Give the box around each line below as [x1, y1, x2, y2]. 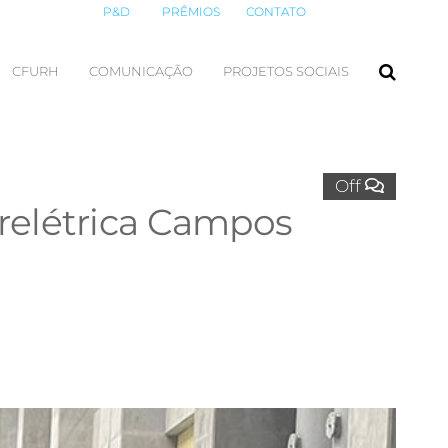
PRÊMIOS [162, 4, 220, 19]
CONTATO [246, 4, 306, 19]
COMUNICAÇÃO [89, 63, 193, 79]
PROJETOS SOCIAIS [223, 63, 349, 79]
